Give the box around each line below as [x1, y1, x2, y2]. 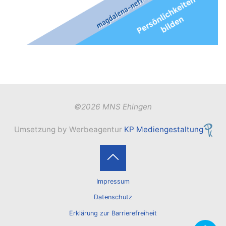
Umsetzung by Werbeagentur [14, 124, 124, 134]
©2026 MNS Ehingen [74, 101, 152, 111]
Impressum [96, 178, 130, 186]
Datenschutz [94, 193, 132, 201]
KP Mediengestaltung [124, 124, 203, 134]
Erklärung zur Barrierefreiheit [69, 209, 157, 217]
